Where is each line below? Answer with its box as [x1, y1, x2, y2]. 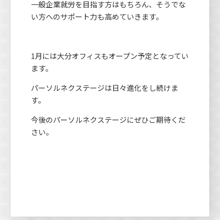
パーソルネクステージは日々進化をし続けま [30, 82, 178, 93]
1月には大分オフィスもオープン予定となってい [30, 50, 189, 61]
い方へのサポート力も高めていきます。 [30, 11, 163, 22]
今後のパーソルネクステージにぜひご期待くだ [30, 114, 186, 125]
